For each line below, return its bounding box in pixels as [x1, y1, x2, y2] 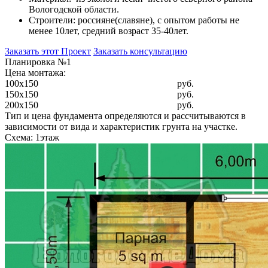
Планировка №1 [5, 57, 71, 68]
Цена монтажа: [5, 68, 66, 78]
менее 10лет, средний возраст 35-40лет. [29, 26, 188, 36]
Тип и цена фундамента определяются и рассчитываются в [5, 111, 246, 121]
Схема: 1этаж [5, 132, 59, 143]
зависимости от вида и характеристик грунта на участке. [5, 121, 237, 132]
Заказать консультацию [93, 46, 187, 57]
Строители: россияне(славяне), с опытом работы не [29, 15, 239, 26]
